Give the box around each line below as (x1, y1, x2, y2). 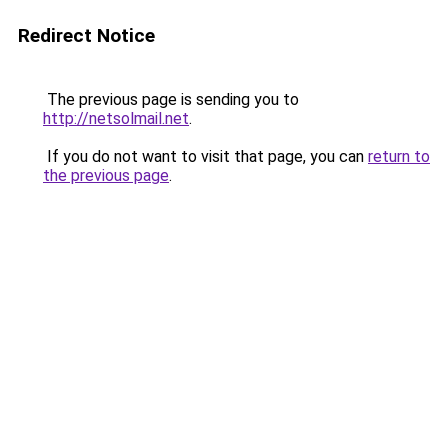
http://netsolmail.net (43, 109, 189, 128)
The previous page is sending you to (43, 90, 299, 109)
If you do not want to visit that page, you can (43, 147, 368, 166)
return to (368, 147, 430, 166)
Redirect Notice (18, 24, 155, 47)
